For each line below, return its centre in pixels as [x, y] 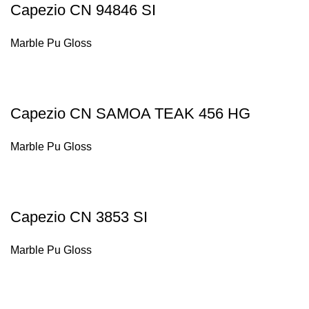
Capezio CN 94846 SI [83, 10]
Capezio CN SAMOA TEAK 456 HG [130, 113]
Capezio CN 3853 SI [79, 217]
